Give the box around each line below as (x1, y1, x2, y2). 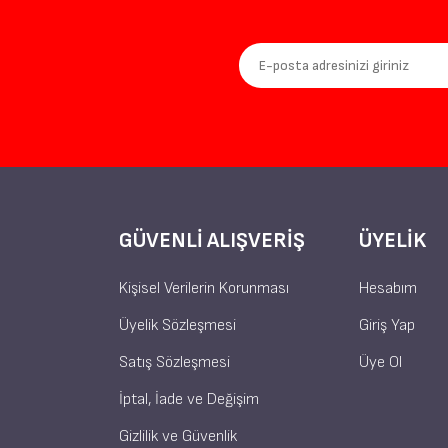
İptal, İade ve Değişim (119, 389, 259, 409)
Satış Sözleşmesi (119, 352, 230, 372)
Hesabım (359, 278, 417, 298)
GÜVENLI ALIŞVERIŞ (119, 227, 305, 253)
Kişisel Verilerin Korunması (119, 278, 289, 298)
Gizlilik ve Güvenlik (119, 426, 237, 446)
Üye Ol (359, 352, 402, 372)
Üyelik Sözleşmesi (119, 315, 236, 335)
